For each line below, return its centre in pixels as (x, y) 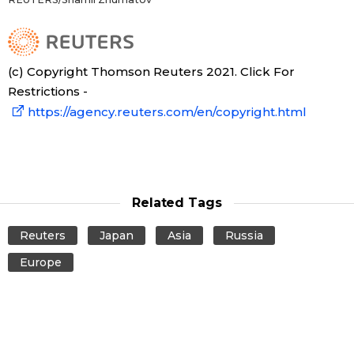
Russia (244, 236)
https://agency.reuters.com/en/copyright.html (167, 112)
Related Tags (177, 203)
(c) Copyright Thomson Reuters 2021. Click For (151, 72)
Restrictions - (48, 92)
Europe (41, 263)
